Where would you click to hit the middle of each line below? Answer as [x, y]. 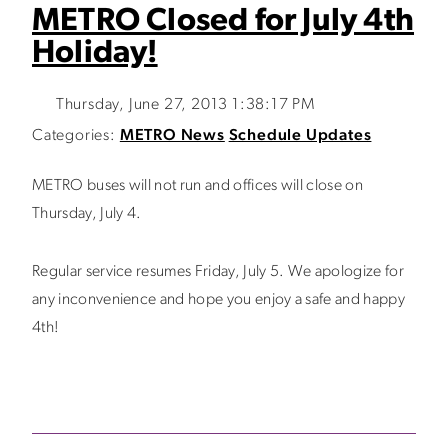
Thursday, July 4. [87, 214]
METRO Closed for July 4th [223, 22]
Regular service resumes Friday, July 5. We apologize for [218, 272]
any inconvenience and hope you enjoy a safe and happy [218, 300]
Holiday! [95, 54]
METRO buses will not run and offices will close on [198, 186]
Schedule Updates [300, 136]
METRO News [172, 136]
